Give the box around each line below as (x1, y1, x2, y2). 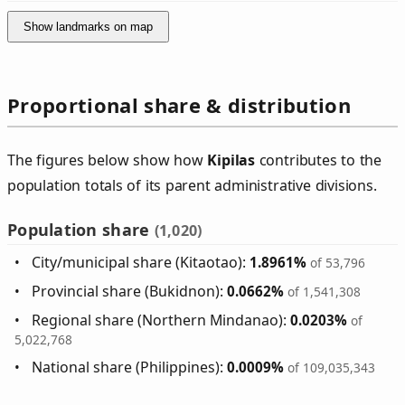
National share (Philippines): (32, 356, 228, 377)
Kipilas (207, 149, 256, 170)
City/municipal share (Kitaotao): (32, 251, 250, 272)
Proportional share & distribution (7, 90, 351, 118)
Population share (7, 218, 155, 240)
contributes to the (255, 149, 382, 170)
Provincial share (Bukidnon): (32, 280, 228, 301)
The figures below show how (7, 149, 208, 170)
